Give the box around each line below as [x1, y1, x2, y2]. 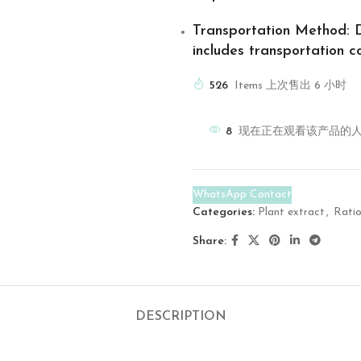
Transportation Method [193, 23, 346, 39]
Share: [193, 234, 226, 247]
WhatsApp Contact [193, 189, 292, 201]
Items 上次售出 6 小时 [234, 80, 346, 92]
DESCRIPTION [135, 310, 226, 323]
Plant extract [258, 206, 325, 218]
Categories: [193, 206, 255, 218]
